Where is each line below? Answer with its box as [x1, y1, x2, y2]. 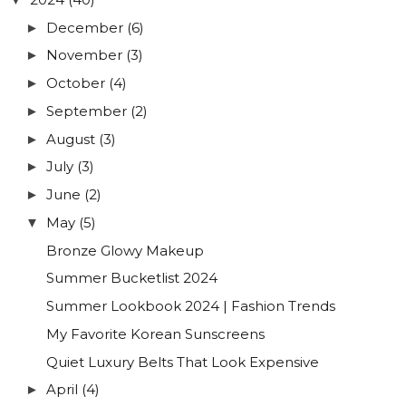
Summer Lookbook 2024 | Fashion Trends [45, 297, 335, 315]
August [46, 130, 95, 148]
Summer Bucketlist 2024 [45, 269, 217, 287]
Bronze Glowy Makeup [45, 241, 204, 259]
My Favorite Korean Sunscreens [45, 324, 265, 343]
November [46, 46, 122, 64]
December [46, 18, 123, 36]
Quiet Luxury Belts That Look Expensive [45, 353, 319, 371]
